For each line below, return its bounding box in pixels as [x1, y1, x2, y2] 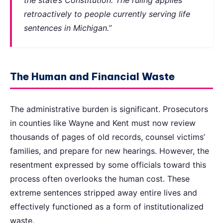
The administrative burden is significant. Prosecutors [10, 104, 208, 114]
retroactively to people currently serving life [24, 8, 190, 19]
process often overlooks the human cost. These [10, 173, 190, 184]
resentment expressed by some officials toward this [10, 159, 206, 170]
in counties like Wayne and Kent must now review [10, 117, 196, 128]
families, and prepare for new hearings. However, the [10, 145, 209, 156]
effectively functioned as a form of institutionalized [10, 201, 204, 212]
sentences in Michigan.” [24, 22, 111, 33]
